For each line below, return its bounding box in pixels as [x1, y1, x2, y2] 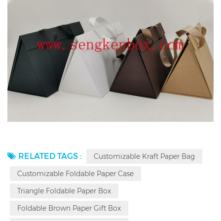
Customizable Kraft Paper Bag [94, 152, 195, 161]
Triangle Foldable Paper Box [17, 186, 111, 195]
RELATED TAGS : [18, 151, 82, 161]
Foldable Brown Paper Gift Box [17, 204, 121, 213]
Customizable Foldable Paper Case [17, 169, 134, 178]
